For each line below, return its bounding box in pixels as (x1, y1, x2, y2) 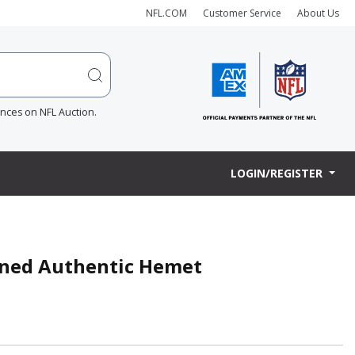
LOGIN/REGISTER (231, 166, 326, 181)
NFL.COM (146, 6, 187, 20)
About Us (297, 6, 339, 20)
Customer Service (203, 6, 281, 20)
